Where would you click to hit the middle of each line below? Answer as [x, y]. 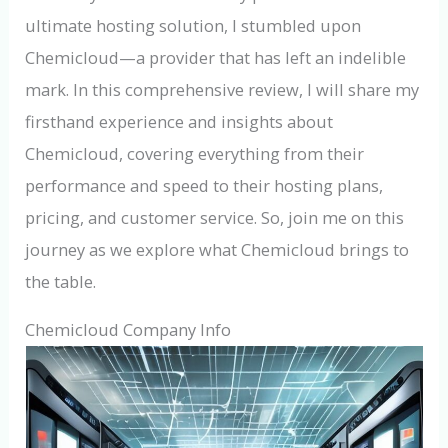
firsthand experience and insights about [179, 121]
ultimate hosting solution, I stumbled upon [193, 25]
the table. [61, 281]
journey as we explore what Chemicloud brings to [217, 249]
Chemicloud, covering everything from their [195, 153]
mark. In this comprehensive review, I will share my [222, 89]
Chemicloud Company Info [128, 330]
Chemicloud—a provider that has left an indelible [216, 57]
